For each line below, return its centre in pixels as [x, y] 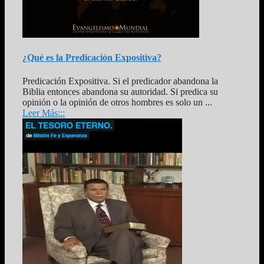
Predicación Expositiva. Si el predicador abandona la [120, 81]
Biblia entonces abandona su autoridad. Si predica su [120, 91]
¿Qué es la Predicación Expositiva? [92, 58]
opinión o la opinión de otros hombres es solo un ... [117, 102]
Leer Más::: [44, 113]
